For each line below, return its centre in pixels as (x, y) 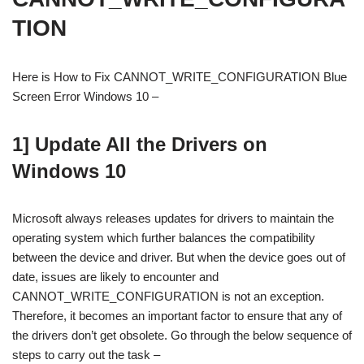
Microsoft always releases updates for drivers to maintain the (173, 218)
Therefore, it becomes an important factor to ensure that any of (177, 316)
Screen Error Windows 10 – (85, 96)
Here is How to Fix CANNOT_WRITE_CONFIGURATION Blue (180, 77)
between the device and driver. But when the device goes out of (179, 257)
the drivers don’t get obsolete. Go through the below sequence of (182, 335)
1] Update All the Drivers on (140, 144)
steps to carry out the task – (86, 355)
